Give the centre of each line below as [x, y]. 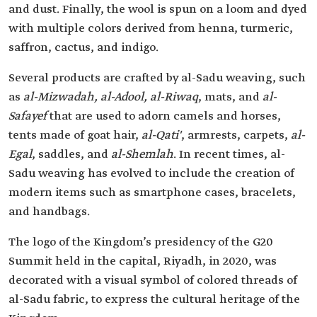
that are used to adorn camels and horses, [164, 117]
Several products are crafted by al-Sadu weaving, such [157, 79]
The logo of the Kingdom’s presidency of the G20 [141, 243]
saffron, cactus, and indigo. [83, 48]
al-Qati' [161, 136]
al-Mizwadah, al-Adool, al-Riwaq [111, 98]
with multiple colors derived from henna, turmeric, [151, 29]
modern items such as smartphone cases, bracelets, [152, 193]
